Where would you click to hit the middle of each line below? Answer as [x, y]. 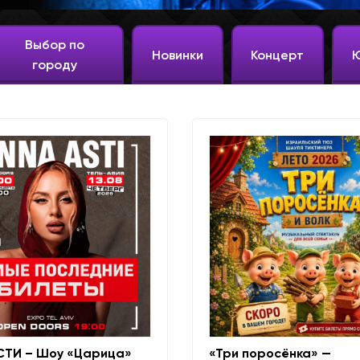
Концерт [278, 55]
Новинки [178, 55]
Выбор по [55, 45]
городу [55, 65]
